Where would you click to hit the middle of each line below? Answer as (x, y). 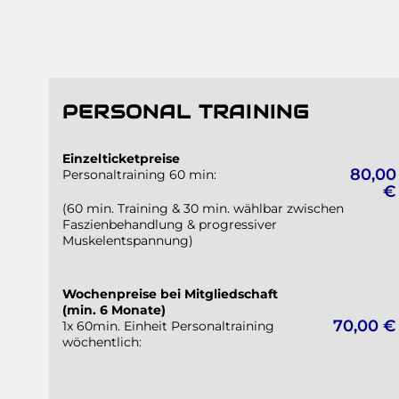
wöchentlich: (102, 342)
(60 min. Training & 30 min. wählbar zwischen (203, 208)
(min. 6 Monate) (114, 309)
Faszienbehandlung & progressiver (170, 224)
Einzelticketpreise (121, 158)
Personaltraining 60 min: (139, 174)
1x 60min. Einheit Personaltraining (168, 326)
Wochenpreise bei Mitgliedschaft (170, 293)
